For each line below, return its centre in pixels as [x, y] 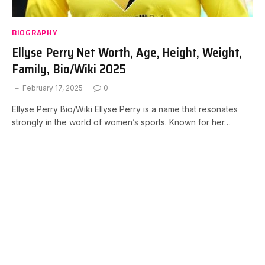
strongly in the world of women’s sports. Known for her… [121, 122]
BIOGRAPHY [35, 33]
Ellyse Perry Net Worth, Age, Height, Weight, [127, 52]
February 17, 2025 [53, 88]
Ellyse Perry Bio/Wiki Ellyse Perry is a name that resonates [125, 109]
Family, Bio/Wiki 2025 [69, 69]
